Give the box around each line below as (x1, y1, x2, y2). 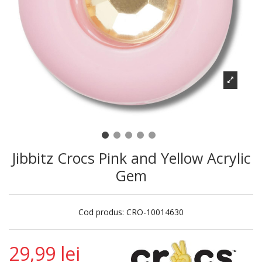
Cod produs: (78, 206, 124, 218)
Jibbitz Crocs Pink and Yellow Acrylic (11, 148, 251, 168)
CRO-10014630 (126, 206, 184, 218)
